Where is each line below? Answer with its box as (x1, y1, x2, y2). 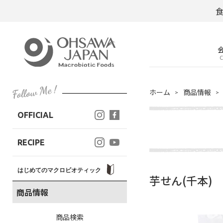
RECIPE (17, 138, 45, 147)
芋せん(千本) (149, 172, 213, 188)
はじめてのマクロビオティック (17, 167, 103, 173)
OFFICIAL (17, 111, 53, 119)
